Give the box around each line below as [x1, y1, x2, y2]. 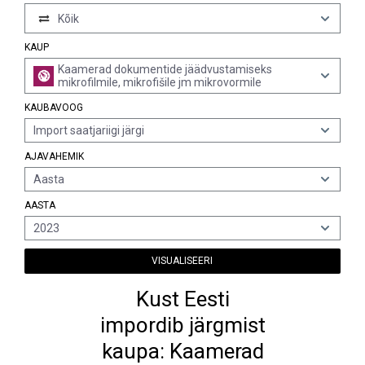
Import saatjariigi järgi [33, 124, 144, 137]
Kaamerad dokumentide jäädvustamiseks [58, 63, 272, 76]
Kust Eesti [135, 287, 230, 311]
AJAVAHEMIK [24, 151, 84, 162]
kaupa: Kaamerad [101, 339, 264, 363]
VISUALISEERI [152, 255, 213, 266]
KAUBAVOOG [24, 102, 83, 113]
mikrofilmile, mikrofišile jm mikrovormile [58, 76, 262, 89]
